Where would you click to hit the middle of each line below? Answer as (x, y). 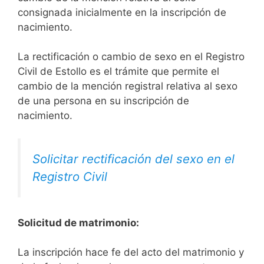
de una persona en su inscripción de (103, 101)
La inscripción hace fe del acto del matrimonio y (131, 253)
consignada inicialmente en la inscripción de (122, 12)
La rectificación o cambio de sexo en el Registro (131, 57)
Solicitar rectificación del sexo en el (133, 159)
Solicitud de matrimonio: (78, 222)
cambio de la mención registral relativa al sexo (128, 86)
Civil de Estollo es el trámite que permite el (118, 72)
